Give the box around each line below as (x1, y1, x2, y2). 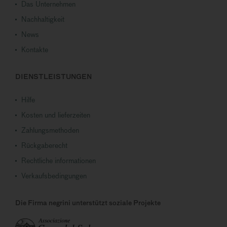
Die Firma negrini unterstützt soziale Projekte (15, 199, 161, 207)
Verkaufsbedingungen (21, 172, 87, 180)
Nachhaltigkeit (21, 15, 64, 24)
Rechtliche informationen (21, 157, 96, 165)
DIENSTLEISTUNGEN (15, 73, 92, 81)
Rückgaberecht (21, 141, 67, 150)
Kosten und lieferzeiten (21, 111, 90, 120)
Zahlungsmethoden (21, 126, 79, 135)
